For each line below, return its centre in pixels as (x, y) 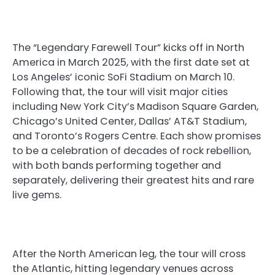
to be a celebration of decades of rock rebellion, (132, 150)
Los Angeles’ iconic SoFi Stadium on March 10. (123, 77)
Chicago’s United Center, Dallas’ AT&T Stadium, (130, 121)
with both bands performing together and (117, 165)
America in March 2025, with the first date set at (131, 62)
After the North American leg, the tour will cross (129, 254)
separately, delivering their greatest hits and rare (133, 180)
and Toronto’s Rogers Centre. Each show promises (137, 136)
